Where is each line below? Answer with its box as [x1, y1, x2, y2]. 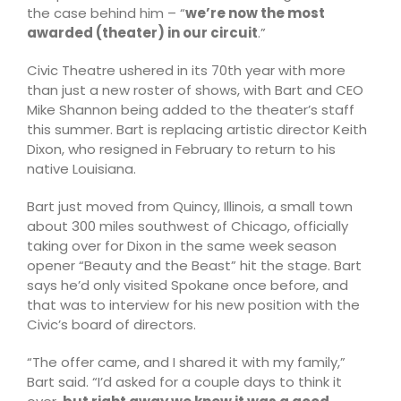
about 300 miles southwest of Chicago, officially [27, 217, 348, 236]
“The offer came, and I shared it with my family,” [27, 353, 346, 372]
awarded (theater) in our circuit [27, 23, 258, 43]
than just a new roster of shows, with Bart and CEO [27, 81, 363, 100]
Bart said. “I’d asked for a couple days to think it [27, 372, 342, 392]
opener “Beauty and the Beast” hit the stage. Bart [27, 256, 362, 276]
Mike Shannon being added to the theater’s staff [27, 100, 354, 120]
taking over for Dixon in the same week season [27, 236, 337, 256]
